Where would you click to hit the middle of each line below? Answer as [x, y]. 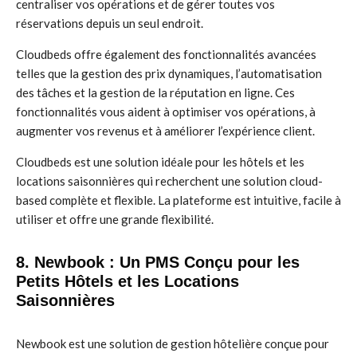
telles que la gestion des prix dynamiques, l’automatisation [169, 73]
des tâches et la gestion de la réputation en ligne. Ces [155, 92]
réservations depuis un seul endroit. [110, 23]
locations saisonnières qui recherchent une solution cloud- [169, 181]
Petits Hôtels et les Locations [127, 281]
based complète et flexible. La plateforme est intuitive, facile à [178, 200]
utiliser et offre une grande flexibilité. [115, 219]
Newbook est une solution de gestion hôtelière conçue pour [173, 343]
